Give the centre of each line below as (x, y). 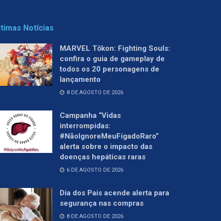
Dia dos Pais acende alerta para (114, 193)
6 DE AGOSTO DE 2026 (94, 170)
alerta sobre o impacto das (106, 147)
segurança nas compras (102, 203)
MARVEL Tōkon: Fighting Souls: (115, 49)
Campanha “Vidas (90, 116)
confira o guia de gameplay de (112, 59)
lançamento (80, 80)
